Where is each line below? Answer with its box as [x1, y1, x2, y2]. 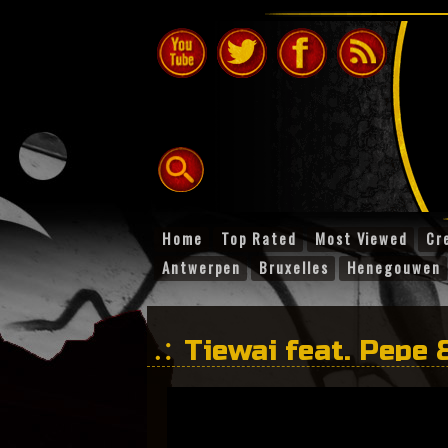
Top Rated [220, 227, 297, 249]
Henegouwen [346, 256, 441, 278]
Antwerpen [162, 256, 242, 278]
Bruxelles [259, 256, 329, 278]
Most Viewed [314, 227, 409, 249]
